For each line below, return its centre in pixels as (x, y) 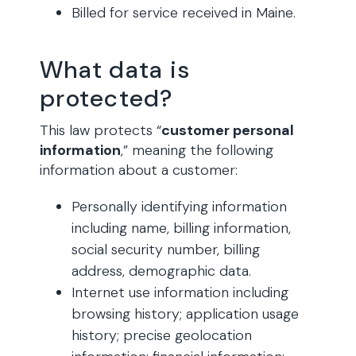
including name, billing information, (181, 228)
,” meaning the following (197, 150)
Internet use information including (180, 292)
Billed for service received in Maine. (184, 13)
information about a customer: (139, 170)
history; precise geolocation (162, 335)
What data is (115, 70)
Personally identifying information (179, 207)
